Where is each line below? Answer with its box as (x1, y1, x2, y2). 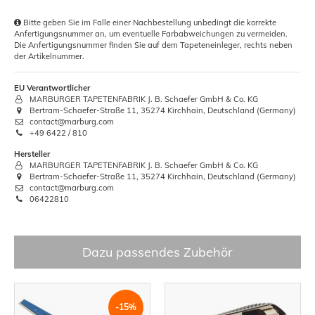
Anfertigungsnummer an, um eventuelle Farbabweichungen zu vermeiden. (14, 28, 288, 39)
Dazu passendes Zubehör (82, 243, 233, 260)
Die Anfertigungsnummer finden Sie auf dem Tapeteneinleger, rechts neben (14, 39, 292, 50)
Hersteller (14, 148, 50, 159)
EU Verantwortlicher (14, 82, 90, 93)
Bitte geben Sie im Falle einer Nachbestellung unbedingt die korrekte (21, 17, 276, 27)
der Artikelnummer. (14, 51, 84, 61)
